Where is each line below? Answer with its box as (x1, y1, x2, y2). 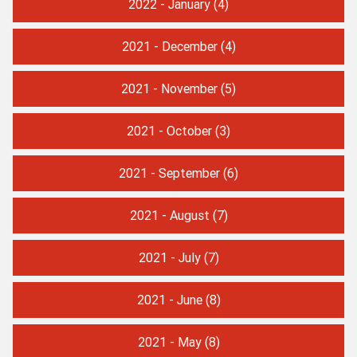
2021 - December (121, 37, 218, 54)
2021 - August (129, 206, 210, 223)
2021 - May (137, 333, 202, 350)
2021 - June (136, 291, 202, 308)
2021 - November (121, 80, 218, 96)
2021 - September (119, 164, 220, 181)
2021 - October (127, 122, 212, 139)
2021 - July (138, 249, 201, 265)
